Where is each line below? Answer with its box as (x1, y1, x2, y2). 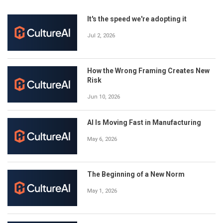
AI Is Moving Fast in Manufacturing (87, 118, 201, 126)
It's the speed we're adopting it (87, 14, 187, 23)
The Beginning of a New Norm (87, 170, 185, 178)
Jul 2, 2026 (87, 32, 115, 39)
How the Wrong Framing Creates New (87, 66, 210, 75)
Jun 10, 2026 (87, 93, 120, 100)
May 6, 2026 (87, 135, 117, 142)
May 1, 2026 (87, 187, 117, 194)
